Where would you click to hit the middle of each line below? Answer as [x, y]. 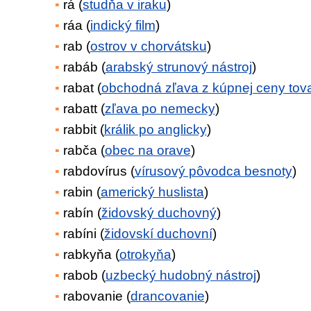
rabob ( [84, 275]
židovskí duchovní [158, 234]
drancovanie [167, 296]
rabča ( [84, 150]
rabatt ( [84, 109]
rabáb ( [84, 67]
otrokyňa [145, 254]
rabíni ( [83, 234]
